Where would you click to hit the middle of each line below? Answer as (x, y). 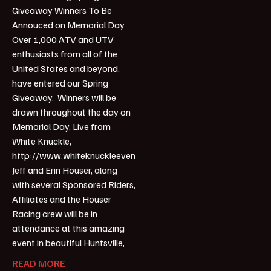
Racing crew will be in (55, 214)
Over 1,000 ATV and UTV (63, 40)
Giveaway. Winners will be (64, 98)
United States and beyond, (66, 69)
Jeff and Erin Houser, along (65, 170)
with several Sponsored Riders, (74, 185)
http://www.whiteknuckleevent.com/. (88, 156)
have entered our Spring (60, 83)
